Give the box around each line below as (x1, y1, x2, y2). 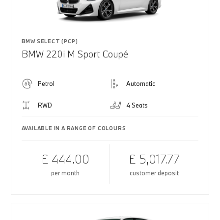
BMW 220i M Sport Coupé (21, 48, 128, 60)
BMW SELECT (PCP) (21, 38, 78, 45)
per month (51, 169, 80, 177)
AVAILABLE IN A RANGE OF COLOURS (21, 125, 126, 132)
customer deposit (130, 169, 179, 177)
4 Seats (126, 101, 148, 109)
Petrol (37, 80, 55, 87)
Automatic (126, 80, 155, 87)
